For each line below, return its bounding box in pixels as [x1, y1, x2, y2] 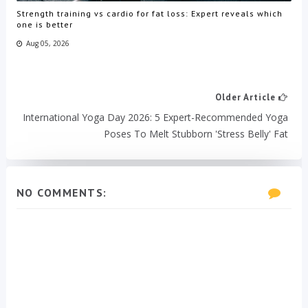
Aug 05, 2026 [25, 38, 69, 48]
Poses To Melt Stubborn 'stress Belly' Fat [104, 127, 289, 141]
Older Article [215, 91, 279, 104]
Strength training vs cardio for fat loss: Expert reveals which [16, 8, 283, 19]
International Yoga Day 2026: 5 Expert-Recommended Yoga [23, 111, 289, 124]
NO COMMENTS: [16, 186, 107, 200]
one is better [16, 19, 73, 30]
